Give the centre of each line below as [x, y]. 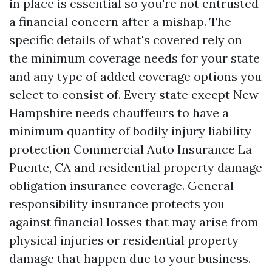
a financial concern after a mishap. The [120, 22]
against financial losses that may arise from [134, 222]
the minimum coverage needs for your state [134, 58]
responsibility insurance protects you [117, 204]
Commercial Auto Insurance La [163, 149]
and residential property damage [167, 168]
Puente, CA [40, 168]
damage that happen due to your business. [130, 259]
